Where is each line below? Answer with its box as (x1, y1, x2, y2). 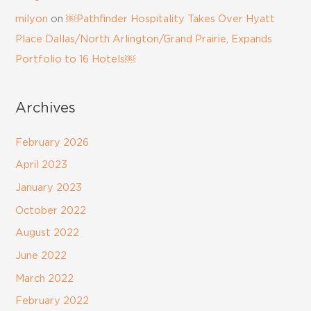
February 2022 (15, 296, 90, 307)
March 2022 (15, 273, 74, 284)
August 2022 (15, 228, 80, 239)
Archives (15, 101, 76, 115)
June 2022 (15, 250, 67, 261)
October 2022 (15, 205, 87, 216)
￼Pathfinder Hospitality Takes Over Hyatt (66, 13, 276, 24)
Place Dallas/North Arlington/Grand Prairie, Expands (15, 33, 273, 44)
